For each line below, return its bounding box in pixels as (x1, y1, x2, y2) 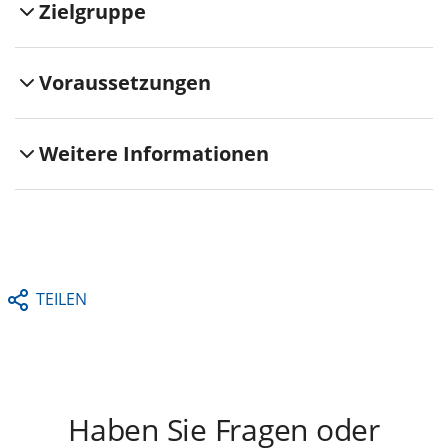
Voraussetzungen (39, 68, 211, 96)
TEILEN (36, 287, 87, 310)
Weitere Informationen (39, 139, 269, 167)
